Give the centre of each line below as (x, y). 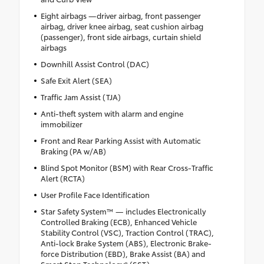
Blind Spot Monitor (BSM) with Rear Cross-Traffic (127, 168)
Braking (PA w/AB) (73, 151)
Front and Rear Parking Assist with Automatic (121, 141)
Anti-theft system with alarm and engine (112, 113)
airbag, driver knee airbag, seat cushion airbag (122, 26)
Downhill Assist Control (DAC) (95, 64)
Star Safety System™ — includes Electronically (123, 211)
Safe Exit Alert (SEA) (76, 80)
